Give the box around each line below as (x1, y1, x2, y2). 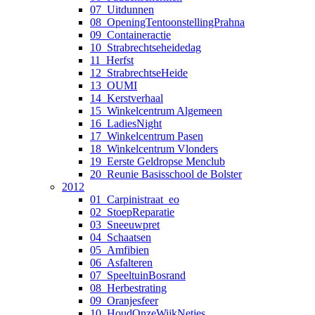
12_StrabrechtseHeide (90, 66, 188, 79)
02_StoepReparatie (90, 205, 174, 218)
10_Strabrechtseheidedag (90, 41, 201, 53)
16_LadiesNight (90, 117, 162, 129)
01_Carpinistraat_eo (90, 193, 179, 205)
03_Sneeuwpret (90, 218, 160, 231)
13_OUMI (90, 79, 137, 91)
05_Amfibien (90, 243, 149, 256)
